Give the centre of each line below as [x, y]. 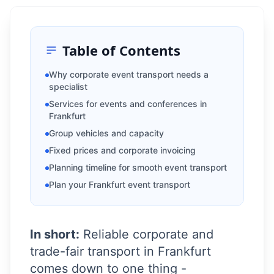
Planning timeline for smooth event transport [138, 167]
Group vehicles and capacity [106, 133]
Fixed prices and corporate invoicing [122, 150]
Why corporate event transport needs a [129, 74]
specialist [68, 87]
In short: [55, 234]
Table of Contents [121, 50]
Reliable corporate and [146, 234]
